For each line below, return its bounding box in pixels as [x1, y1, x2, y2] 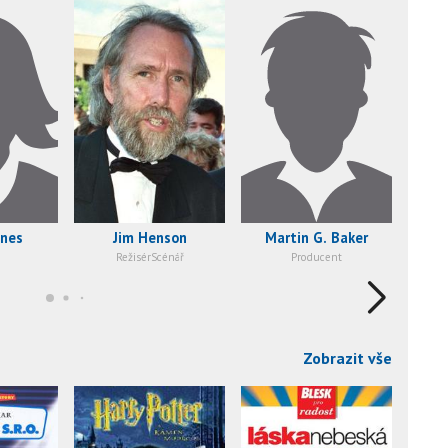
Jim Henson [112, 228, 187, 248]
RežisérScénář [115, 250, 184, 265]
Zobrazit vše [303, 348, 392, 369]
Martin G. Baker [265, 228, 368, 248]
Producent [291, 250, 342, 265]
